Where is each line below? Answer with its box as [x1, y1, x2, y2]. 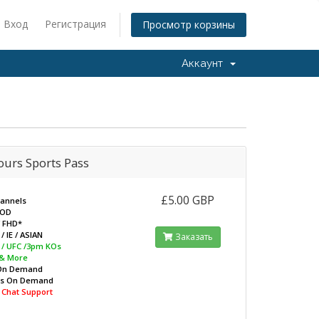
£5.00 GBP [161, 192, 215, 208]
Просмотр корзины [142, 18, 235, 32]
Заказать [172, 231, 213, 243]
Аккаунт [182, 57, 229, 70]
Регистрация [45, 17, 106, 31]
